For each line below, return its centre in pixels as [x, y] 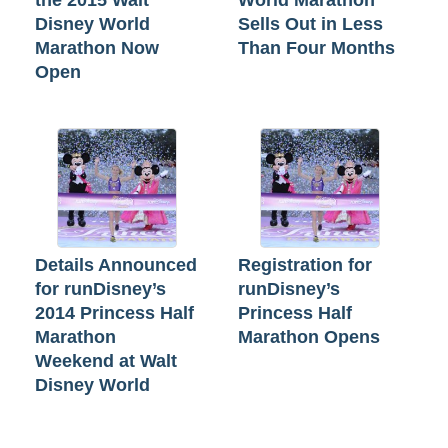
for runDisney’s [100, 289]
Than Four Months [316, 48]
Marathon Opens [309, 337]
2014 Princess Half [114, 313]
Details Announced [116, 265]
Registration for [305, 265]
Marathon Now [97, 48]
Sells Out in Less [310, 24]
